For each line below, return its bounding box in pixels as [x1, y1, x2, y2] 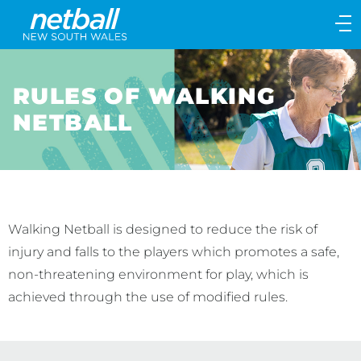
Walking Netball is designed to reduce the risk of [8, 222, 317, 237]
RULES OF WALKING [13, 82, 276, 110]
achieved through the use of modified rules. [8, 289, 288, 305]
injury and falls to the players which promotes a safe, [8, 244, 339, 259]
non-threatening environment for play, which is [8, 267, 309, 282]
